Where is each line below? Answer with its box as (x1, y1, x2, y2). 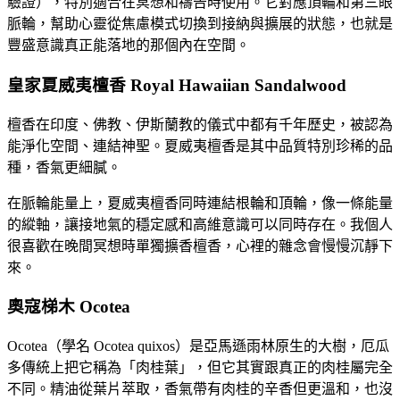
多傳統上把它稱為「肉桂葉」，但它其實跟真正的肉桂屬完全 (7, 360, 393, 376)
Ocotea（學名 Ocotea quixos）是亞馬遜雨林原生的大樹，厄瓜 (7, 338, 389, 354)
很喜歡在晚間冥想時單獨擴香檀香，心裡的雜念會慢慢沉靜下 (7, 237, 393, 254)
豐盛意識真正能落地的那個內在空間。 (7, 37, 250, 54)
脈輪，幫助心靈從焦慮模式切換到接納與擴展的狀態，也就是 (7, 16, 393, 32)
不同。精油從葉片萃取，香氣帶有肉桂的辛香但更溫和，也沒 (7, 381, 393, 397)
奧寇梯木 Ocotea (7, 297, 130, 317)
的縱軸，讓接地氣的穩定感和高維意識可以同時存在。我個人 (7, 216, 393, 232)
